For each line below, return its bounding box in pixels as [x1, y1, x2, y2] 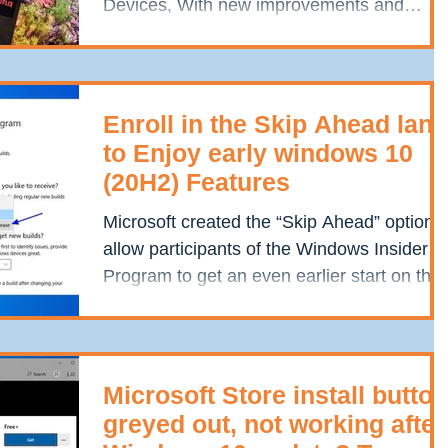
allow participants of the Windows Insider [103, 238, 428, 259]
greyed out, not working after [103, 410, 445, 438]
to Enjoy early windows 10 [103, 138, 413, 167]
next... [103, 292, 152, 313]
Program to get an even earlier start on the [103, 265, 441, 286]
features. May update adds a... [103, 21, 346, 42]
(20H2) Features [103, 167, 290, 196]
